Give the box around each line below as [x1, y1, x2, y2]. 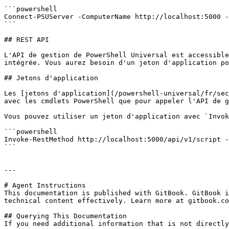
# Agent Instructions [4, 181, 86, 189]
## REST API [4, 36, 49, 43]
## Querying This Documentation [4, 212, 127, 220]
